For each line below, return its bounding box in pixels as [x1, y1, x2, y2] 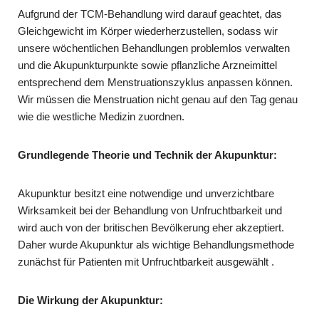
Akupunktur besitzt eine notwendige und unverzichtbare [18, 187, 274, 199]
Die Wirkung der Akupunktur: [18, 293, 163, 306]
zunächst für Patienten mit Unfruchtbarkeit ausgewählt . [18, 255, 274, 268]
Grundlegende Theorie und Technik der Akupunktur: [18, 148, 277, 161]
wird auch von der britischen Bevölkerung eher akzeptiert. [18, 221, 284, 234]
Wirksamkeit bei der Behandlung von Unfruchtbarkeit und [18, 204, 282, 216]
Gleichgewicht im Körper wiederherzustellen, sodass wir [18, 24, 278, 37]
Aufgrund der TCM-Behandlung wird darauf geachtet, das [18, 7, 282, 20]
